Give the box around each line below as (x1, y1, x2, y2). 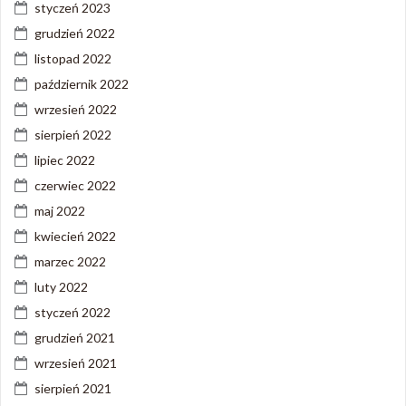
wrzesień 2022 (34, 101, 117, 117)
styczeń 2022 (34, 304, 111, 320)
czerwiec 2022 (34, 177, 116, 193)
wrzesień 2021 (34, 354, 117, 371)
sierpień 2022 (34, 126, 111, 142)
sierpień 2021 (34, 380, 111, 396)
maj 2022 (34, 202, 85, 218)
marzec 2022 (34, 253, 106, 269)
